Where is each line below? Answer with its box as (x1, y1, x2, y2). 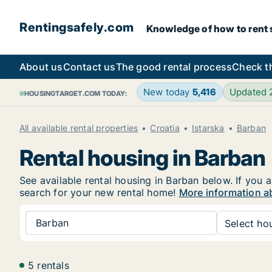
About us (19, 61, 63, 73)
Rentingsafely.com (19, 20, 134, 35)
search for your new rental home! (19, 186, 179, 199)
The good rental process (115, 61, 233, 73)
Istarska (192, 123, 225, 133)
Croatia (150, 123, 180, 133)
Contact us (63, 61, 116, 73)
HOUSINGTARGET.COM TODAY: (24, 89, 127, 98)
